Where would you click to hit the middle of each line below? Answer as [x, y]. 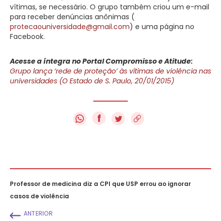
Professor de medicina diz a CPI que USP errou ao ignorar [100, 184]
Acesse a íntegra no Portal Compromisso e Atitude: [101, 61]
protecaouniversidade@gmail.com [70, 26]
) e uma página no [162, 26]
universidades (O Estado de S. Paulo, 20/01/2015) [92, 81]
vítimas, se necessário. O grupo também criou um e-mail [110, 7]
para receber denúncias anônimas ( [72, 17]
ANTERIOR [38, 213]
